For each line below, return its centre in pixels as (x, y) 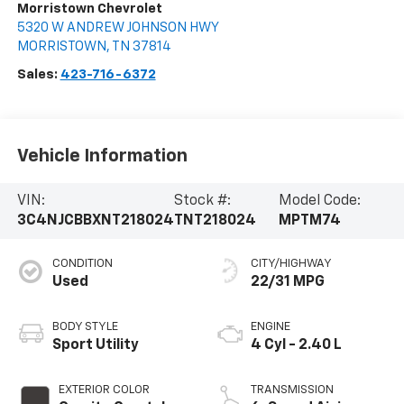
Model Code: (319, 201)
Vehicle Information (102, 156)
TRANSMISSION (292, 390)
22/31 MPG (288, 282)
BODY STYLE (85, 326)
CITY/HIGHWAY (291, 263)
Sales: (38, 74)
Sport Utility (95, 345)
